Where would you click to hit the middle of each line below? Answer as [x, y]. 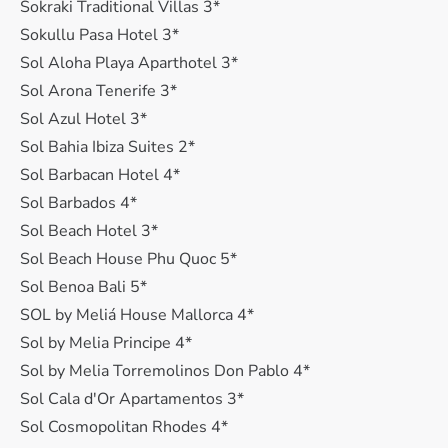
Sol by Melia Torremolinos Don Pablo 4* [165, 371]
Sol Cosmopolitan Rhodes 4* [124, 427]
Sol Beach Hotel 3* [89, 231]
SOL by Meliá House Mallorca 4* [137, 315]
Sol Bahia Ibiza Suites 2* [107, 147]
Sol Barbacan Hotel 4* [100, 175]
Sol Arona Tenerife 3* [98, 91]
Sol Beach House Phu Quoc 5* [128, 259]
